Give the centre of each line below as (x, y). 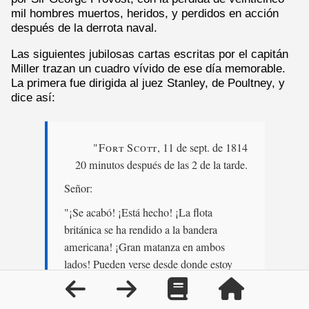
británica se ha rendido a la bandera (140, 230)
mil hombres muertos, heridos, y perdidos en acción (145, 13)
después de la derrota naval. (84, 28)
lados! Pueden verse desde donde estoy (148, 265)
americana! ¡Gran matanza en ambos (144, 247)
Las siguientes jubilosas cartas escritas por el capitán (150, 53)
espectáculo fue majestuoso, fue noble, (148, 299)
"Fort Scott (126, 147)
